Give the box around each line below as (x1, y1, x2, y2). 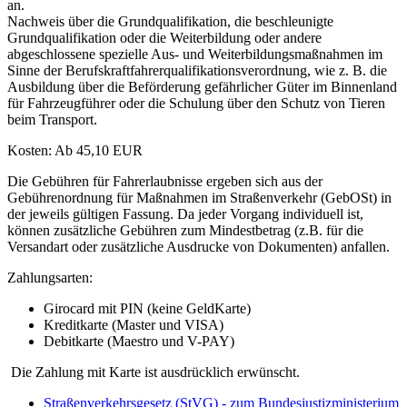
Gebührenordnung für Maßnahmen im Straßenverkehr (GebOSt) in (7, 189, 392, 205)
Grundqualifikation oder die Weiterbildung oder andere (7, 29, 322, 45)
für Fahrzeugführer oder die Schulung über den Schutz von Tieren (7, 94, 385, 111)
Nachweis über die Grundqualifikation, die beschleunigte (7, 13, 333, 29)
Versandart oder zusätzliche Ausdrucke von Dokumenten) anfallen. (7, 238, 390, 254)
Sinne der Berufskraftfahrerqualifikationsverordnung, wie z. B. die (7, 62, 387, 78)
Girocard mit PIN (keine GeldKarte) (44, 300, 251, 316)
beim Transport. (7, 111, 97, 127)
